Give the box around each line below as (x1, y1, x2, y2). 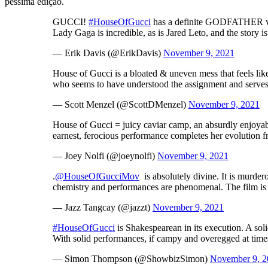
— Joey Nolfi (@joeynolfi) (53, 150, 157, 161)
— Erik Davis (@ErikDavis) (53, 47, 163, 58)
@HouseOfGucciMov (55, 170, 139, 181)
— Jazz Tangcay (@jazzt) (53, 202, 153, 212)
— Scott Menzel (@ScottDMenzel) (53, 99, 188, 109)
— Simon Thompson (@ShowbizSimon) (53, 253, 210, 264)
